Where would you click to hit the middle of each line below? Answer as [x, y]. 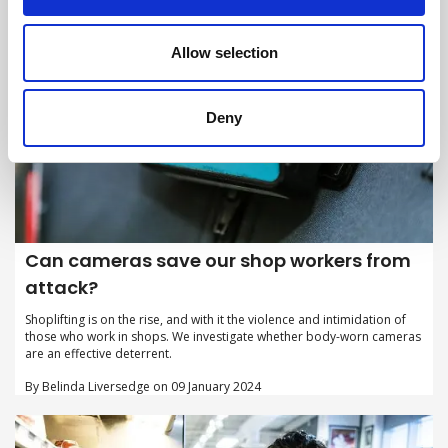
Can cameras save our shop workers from [218, 260]
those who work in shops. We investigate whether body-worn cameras [223, 336]
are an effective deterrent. [98, 353]
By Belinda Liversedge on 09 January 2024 [143, 386]
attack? [61, 287]
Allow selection [224, 52]
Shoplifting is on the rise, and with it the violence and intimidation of [215, 319]
